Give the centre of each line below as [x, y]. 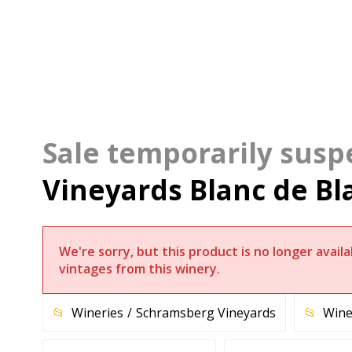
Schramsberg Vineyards [206, 313]
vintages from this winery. [139, 269]
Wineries [97, 313]
